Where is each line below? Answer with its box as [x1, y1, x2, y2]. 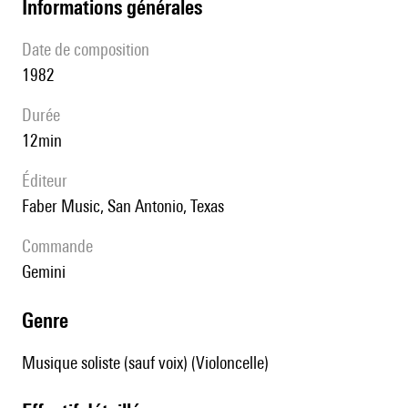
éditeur [30, 170, 67, 191]
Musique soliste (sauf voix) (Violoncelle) [22, 352, 269, 373]
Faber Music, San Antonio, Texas [29, 196, 224, 217]
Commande [31, 236, 93, 257]
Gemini [31, 261, 66, 282]
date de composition [32, 39, 149, 60]
